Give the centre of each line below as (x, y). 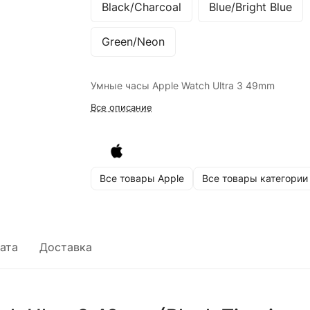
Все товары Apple (142, 179)
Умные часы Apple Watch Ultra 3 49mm (182, 85)
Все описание (121, 107)
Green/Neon (133, 42)
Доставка (66, 247)
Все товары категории (255, 179)
